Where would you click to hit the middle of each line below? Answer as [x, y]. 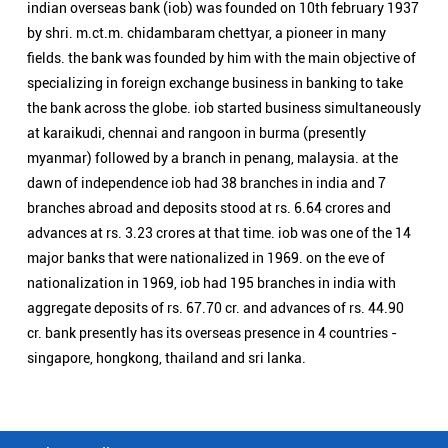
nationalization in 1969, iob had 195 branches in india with [211, 59]
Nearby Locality [67, 231]
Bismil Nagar [267, 257]
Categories [50, 314]
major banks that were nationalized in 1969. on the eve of [206, 34]
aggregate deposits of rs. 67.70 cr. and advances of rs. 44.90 [215, 84]
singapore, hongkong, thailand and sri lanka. [166, 134]
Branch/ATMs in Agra [79, 424]
